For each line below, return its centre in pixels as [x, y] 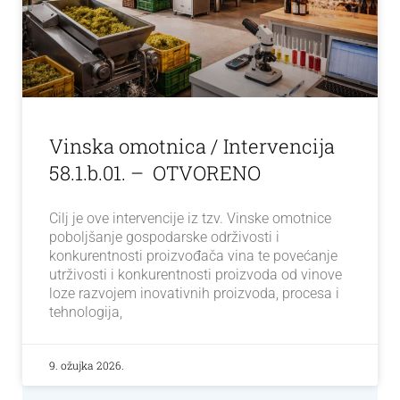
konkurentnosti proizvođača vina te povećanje [193, 255]
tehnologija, [86, 312]
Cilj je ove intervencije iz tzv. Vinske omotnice [190, 218]
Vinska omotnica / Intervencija [192, 146]
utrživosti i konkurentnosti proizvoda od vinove [196, 274]
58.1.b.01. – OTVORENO [155, 172]
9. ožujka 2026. [87, 365]
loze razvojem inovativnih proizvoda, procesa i [194, 293]
